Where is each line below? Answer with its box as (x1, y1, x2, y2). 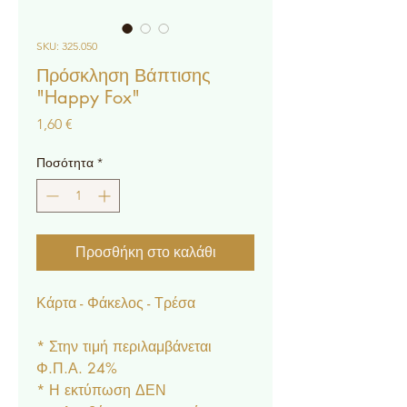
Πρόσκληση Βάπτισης (36, 64, 211, 87)
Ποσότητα (36, 154, 94, 171)
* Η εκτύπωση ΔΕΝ (36, 381, 166, 400)
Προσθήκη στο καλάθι (74, 243, 216, 261)
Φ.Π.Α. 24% (36, 359, 117, 378)
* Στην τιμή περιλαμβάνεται (36, 337, 212, 356)
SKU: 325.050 (36, 39, 97, 53)
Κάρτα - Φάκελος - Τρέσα (36, 293, 195, 313)
